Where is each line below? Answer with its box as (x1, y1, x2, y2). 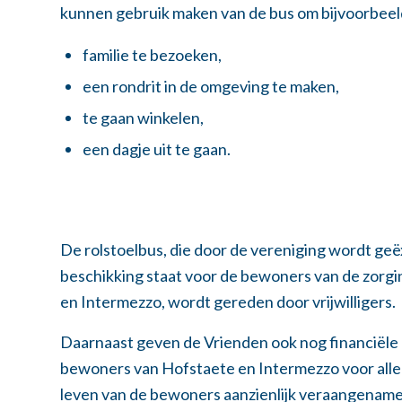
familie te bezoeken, (83, 44, 222, 65)
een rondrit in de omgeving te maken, (83, 75, 339, 96)
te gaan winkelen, (83, 107, 204, 127)
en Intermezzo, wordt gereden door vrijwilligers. (60, 292, 396, 312)
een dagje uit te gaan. (83, 138, 231, 159)
